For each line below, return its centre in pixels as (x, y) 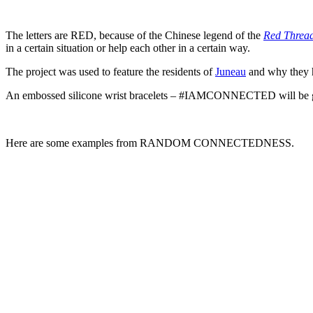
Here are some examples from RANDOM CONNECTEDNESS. (150, 143)
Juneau (231, 72)
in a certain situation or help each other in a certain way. (128, 48)
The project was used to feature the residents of (110, 72)
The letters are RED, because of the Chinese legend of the (134, 36)
